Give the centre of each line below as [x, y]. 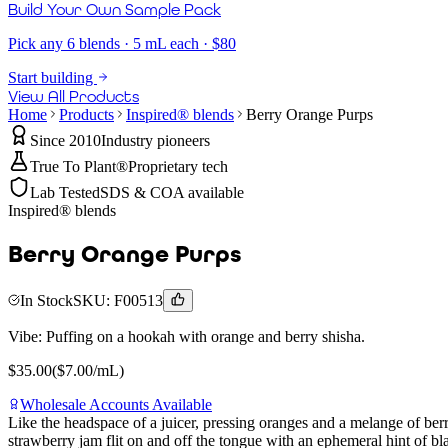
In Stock [46, 300]
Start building [52, 78]
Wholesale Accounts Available [116, 404]
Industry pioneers [155, 141]
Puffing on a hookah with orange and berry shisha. [205, 336]
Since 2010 [65, 141]
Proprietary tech [178, 167]
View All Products [73, 97]
